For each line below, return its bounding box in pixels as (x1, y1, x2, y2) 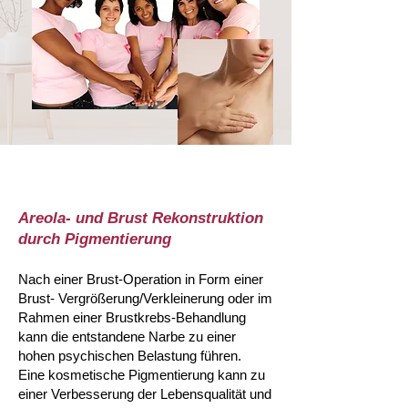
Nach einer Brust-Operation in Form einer (18, 271, 263, 287)
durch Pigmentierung (18, 230, 176, 248)
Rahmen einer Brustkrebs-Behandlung (18, 310, 246, 325)
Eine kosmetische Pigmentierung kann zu (18, 367, 265, 382)
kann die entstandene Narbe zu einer (18, 329, 236, 344)
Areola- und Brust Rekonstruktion (18, 209, 263, 227)
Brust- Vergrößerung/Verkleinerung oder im (18, 291, 272, 306)
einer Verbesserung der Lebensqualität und (18, 386, 271, 402)
